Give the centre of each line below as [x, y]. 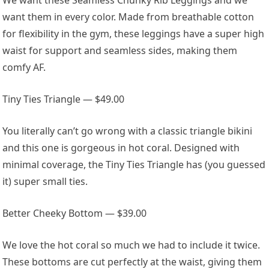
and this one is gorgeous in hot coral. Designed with [121, 147]
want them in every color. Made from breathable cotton [128, 17]
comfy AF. [24, 67]
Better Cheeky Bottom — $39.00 [75, 213]
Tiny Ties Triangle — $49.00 [64, 99]
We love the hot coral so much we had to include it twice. [131, 245]
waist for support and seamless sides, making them [120, 50]
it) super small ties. [45, 181]
